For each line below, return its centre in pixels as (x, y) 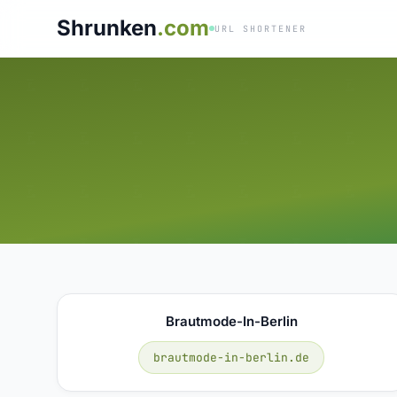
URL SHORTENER (261, 28)
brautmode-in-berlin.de (232, 357)
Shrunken (107, 28)
